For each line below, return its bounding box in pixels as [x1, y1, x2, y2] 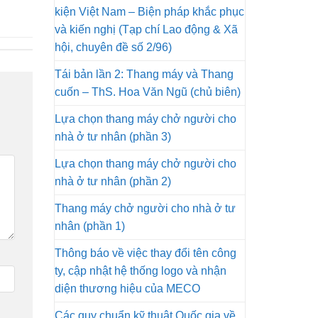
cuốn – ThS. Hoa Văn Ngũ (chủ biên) [55, 86, 241, 98]
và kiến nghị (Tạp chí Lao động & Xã [55, 23, 238, 35]
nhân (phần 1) [55, 220, 125, 232]
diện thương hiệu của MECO [55, 283, 200, 295]
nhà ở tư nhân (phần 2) [55, 175, 171, 187]
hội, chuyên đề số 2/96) [55, 41, 172, 53]
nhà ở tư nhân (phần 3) [55, 131, 171, 143]
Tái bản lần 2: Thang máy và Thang [55, 68, 234, 80]
